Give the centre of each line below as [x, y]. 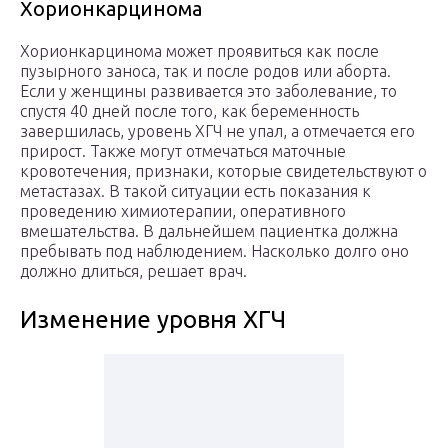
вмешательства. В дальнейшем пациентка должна [209, 231]
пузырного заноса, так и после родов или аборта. [205, 71]
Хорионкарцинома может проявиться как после [199, 51]
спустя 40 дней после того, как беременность [189, 111]
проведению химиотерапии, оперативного [183, 211]
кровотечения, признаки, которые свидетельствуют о [223, 171]
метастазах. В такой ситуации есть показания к [195, 191]
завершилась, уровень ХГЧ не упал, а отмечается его [217, 131]
